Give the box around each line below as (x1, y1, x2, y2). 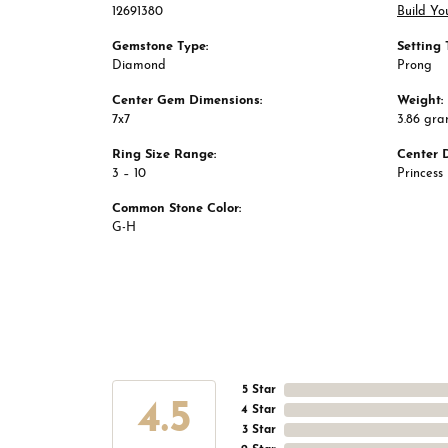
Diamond (112, 59, 166, 73)
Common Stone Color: (112, 202, 241, 216)
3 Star (242, 424, 276, 437)
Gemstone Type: (112, 40, 208, 54)
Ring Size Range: (112, 148, 216, 162)
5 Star (242, 384, 276, 397)
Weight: (397, 94, 443, 108)
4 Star (241, 404, 276, 417)
